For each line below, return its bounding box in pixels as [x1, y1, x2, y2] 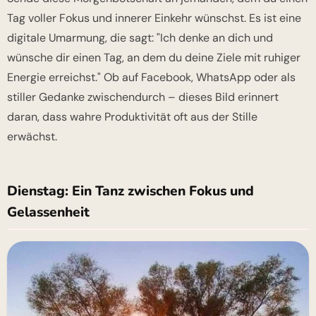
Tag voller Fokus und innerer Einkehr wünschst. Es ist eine [7, 11, 301, 25]
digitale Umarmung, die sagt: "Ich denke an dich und [7, 30, 273, 45]
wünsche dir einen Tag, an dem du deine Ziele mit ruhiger [7, 50, 300, 65]
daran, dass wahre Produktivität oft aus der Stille [7, 109, 257, 124]
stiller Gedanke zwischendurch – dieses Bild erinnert [7, 90, 279, 104]
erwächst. [7, 129, 57, 144]
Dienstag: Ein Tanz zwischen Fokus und [7, 182, 254, 200]
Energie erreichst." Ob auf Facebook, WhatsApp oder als [7, 70, 296, 85]
